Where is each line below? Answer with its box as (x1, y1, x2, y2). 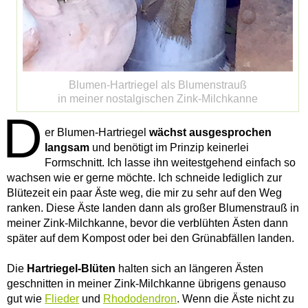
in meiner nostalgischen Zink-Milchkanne (58, 93, 258, 105)
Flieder (45, 293, 79, 305)
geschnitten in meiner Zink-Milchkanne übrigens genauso (7, 278, 286, 290)
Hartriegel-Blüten (27, 263, 115, 275)
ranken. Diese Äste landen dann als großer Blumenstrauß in (7, 202, 299, 214)
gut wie (7, 293, 45, 305)
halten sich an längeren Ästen (115, 263, 263, 275)
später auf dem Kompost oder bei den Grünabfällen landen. (7, 232, 294, 245)
